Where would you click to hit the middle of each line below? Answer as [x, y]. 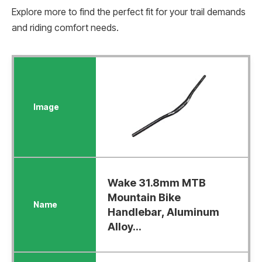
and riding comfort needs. [65, 27]
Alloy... [124, 226]
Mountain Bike [144, 197]
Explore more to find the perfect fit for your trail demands [129, 12]
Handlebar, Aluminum [163, 212]
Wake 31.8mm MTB [156, 182]
